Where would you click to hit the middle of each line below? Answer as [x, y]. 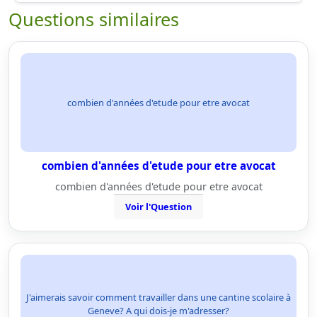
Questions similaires [94, 19]
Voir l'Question [158, 207]
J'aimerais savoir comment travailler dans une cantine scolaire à [158, 297]
